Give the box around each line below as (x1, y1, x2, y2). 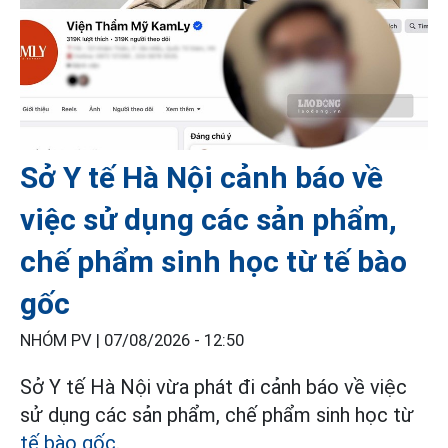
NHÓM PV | (20, 330, 104, 350)
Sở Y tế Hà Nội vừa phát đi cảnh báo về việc (20, 374, 407, 399)
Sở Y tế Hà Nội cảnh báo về (20, 159, 383, 195)
